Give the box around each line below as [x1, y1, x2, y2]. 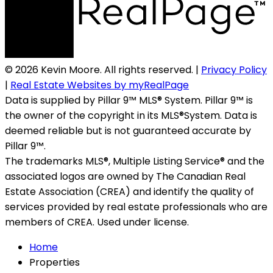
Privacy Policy [201, 63, 267, 77]
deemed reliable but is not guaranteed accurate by [5, 124, 251, 138]
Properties [29, 255, 80, 270]
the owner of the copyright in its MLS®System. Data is [5, 108, 257, 123]
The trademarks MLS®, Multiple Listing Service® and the [5, 154, 264, 169]
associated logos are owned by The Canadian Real [5, 169, 246, 184]
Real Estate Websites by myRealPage [10, 78, 189, 93]
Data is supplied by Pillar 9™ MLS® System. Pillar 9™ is [5, 93, 253, 108]
